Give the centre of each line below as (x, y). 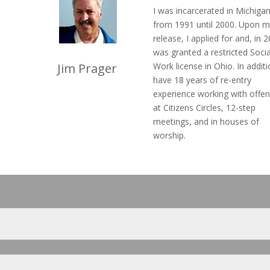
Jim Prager (87, 68)
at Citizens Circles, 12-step (204, 107)
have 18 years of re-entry (202, 80)
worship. (169, 135)
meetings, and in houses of (206, 121)
